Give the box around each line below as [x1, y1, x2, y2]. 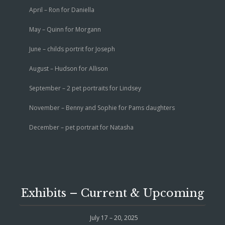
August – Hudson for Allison [29, 64, 108, 73]
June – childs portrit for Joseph [29, 44, 115, 53]
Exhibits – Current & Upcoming [21, 186, 204, 200]
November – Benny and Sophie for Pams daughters [29, 103, 175, 112]
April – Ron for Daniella [29, 5, 94, 14]
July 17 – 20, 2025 [90, 213, 138, 222]
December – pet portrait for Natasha [29, 123, 134, 132]
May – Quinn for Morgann [29, 25, 101, 34]
